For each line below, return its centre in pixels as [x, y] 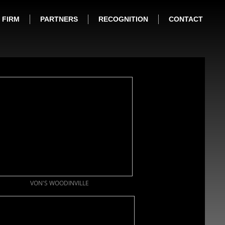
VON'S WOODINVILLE [59, 183]
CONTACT [186, 19]
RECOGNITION [123, 19]
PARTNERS [59, 19]
